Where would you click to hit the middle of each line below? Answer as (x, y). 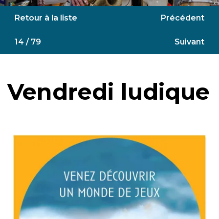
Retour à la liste (46, 18)
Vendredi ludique (109, 92)
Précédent (183, 18)
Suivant (189, 42)
